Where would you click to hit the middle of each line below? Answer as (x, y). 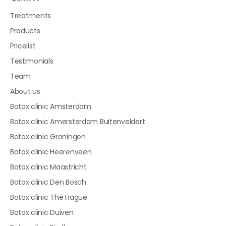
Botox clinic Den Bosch (48, 182)
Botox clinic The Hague (48, 197)
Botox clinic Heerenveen (51, 152)
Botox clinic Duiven (42, 213)
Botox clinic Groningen (48, 137)
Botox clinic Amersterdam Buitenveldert (77, 122)
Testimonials (32, 61)
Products (25, 31)
